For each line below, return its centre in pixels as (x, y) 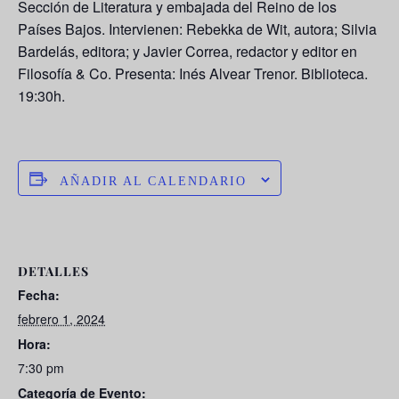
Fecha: (39, 295)
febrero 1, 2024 (61, 319)
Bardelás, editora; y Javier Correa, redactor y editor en (187, 52)
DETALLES (53, 272)
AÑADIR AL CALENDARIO (153, 182)
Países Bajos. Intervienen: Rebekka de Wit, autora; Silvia (197, 29)
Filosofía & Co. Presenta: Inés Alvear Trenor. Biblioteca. (193, 74)
